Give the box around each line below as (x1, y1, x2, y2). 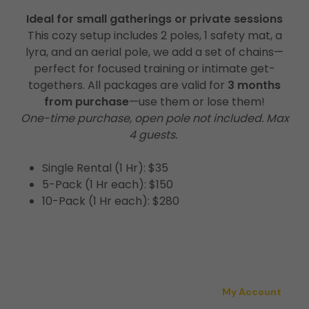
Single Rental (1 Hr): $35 (41, 159, 171, 176)
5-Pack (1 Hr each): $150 (41, 176, 173, 192)
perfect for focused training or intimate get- (34, 60, 275, 77)
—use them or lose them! (129, 93, 265, 110)
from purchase (44, 93, 129, 110)
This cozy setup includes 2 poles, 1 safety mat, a (27, 27, 282, 43)
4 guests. (129, 126, 177, 143)
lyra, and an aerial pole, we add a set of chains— (26, 43, 283, 60)
